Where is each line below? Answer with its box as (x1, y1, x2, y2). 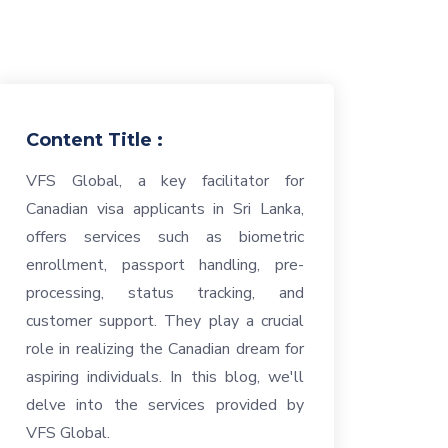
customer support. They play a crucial (26, 310, 304, 332)
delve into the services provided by (26, 394, 304, 416)
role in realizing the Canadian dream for (26, 338, 304, 360)
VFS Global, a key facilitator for (26, 170, 304, 192)
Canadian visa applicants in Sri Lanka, (26, 198, 304, 220)
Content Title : (26, 129, 163, 151)
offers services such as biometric (26, 226, 304, 248)
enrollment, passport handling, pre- (26, 254, 304, 276)
